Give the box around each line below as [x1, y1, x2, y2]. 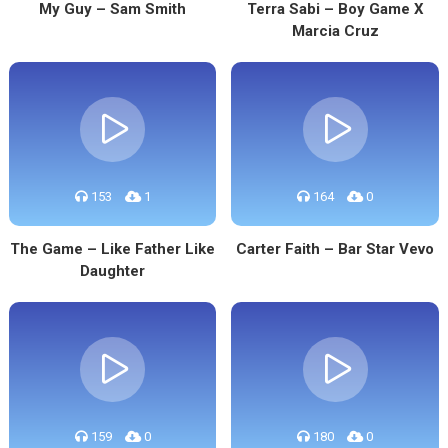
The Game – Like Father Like [10, 240, 216, 258]
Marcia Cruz [291, 22, 379, 40]
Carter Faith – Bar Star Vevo [236, 240, 435, 258]
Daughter [80, 262, 146, 280]
